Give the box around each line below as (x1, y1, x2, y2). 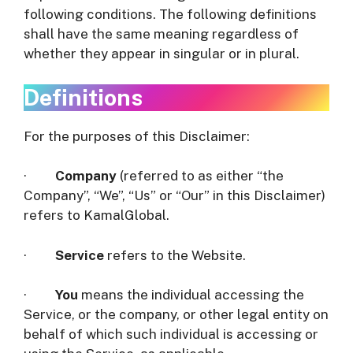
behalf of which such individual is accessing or (24, 326, 318, 342)
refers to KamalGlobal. (24, 207, 169, 223)
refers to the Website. (104, 247, 246, 263)
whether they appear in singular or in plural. (24, 46, 299, 61)
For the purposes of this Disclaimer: (24, 128, 250, 144)
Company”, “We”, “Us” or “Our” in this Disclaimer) (24, 188, 325, 203)
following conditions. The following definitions (24, 6, 317, 22)
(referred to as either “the (117, 168, 284, 184)
